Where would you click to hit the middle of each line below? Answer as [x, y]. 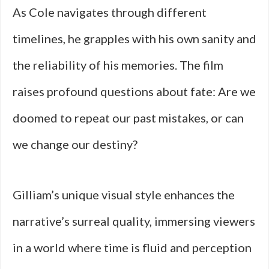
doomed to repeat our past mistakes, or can [128, 118]
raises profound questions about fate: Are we [134, 91]
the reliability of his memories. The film [118, 65]
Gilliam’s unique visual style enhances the [124, 195]
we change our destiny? [75, 144]
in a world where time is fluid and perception [132, 247]
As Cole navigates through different [110, 12]
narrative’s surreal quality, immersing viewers [134, 221]
